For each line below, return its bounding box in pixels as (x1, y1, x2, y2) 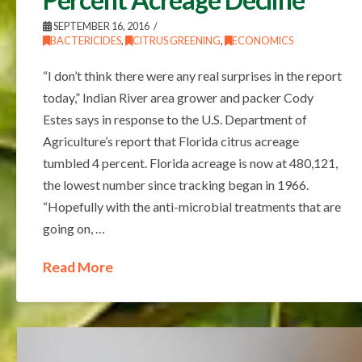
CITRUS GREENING (132, 34, 221, 47)
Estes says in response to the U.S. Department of (42, 111, 307, 127)
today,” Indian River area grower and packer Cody (42, 89, 314, 105)
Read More (42, 258, 113, 276)
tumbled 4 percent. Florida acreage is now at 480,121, (42, 154, 338, 170)
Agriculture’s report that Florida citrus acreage (42, 133, 299, 149)
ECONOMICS (231, 34, 293, 47)
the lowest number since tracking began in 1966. (42, 176, 309, 192)
